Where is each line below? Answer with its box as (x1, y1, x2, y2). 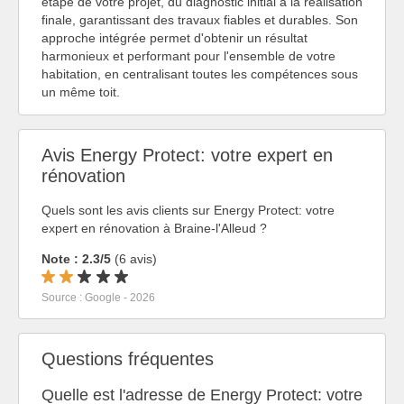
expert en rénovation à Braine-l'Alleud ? (41, 221, 267, 236)
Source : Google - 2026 (41, 291, 155, 305)
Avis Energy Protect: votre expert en (41, 144, 333, 165)
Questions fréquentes (41, 348, 214, 369)
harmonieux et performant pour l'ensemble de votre (41, 49, 335, 64)
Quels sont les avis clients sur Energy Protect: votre (41, 203, 335, 218)
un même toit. (41, 85, 120, 100)
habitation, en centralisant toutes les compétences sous (41, 67, 358, 82)
